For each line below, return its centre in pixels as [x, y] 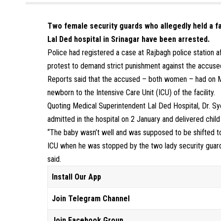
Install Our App [77, 177]
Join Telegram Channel [91, 199]
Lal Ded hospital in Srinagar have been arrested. [129, 39]
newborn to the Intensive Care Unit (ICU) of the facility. [131, 92]
